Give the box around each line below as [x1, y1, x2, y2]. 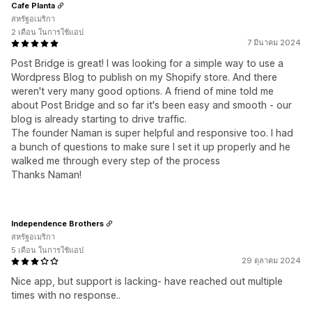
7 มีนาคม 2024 [247, 38, 301, 47]
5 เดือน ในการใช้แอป [11, 245, 84, 255]
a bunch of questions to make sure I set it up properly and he [11, 141, 290, 153]
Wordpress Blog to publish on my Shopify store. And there [11, 71, 277, 83]
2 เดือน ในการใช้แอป [11, 27, 84, 37]
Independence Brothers [11, 218, 104, 228]
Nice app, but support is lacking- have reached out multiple [11, 275, 283, 287]
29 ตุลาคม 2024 [242, 256, 301, 265]
